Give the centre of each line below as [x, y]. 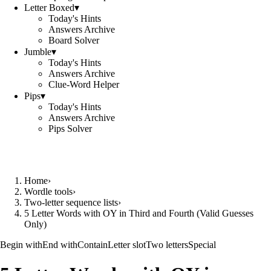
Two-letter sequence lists [71, 202]
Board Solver [74, 40]
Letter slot [127, 245]
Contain [93, 245]
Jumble [38, 52]
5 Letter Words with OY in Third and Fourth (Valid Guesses [139, 213]
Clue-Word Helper [84, 84]
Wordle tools [48, 191]
